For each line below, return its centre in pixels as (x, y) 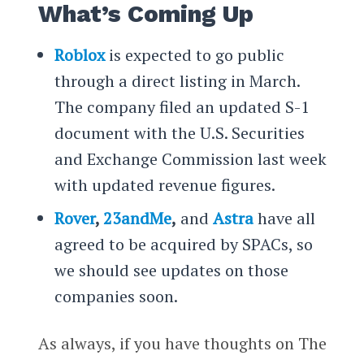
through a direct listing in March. (177, 80)
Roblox (79, 54)
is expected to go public (196, 54)
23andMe (137, 218)
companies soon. (116, 296)
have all (284, 218)
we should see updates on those (171, 270)
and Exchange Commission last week (190, 158)
